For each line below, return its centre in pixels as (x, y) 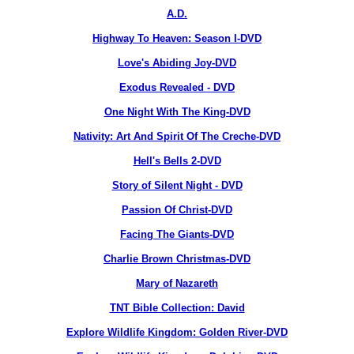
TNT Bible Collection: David (177, 308)
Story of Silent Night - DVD (177, 185)
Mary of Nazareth (177, 283)
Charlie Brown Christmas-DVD (177, 259)
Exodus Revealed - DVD (177, 87)
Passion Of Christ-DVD (177, 210)
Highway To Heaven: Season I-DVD (177, 38)
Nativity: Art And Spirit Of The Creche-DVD (177, 136)
